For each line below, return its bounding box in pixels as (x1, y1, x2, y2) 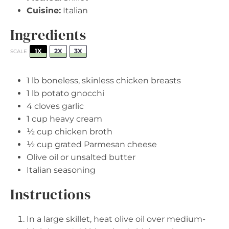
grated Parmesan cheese (53, 139, 157, 149)
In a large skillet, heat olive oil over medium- (27, 214, 205, 224)
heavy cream (48, 113, 102, 124)
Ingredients (10, 25, 86, 44)
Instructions (10, 184, 91, 204)
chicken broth (53, 126, 112, 136)
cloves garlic (32, 101, 84, 111)
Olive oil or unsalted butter (27, 152, 135, 162)
